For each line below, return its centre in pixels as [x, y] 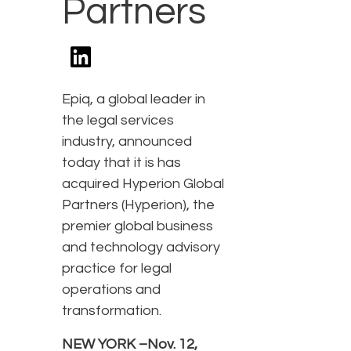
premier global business [138, 226]
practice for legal [117, 269]
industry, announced [127, 142]
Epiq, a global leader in [134, 100]
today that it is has [121, 163]
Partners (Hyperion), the [138, 205]
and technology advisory [141, 248]
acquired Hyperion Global [143, 184]
